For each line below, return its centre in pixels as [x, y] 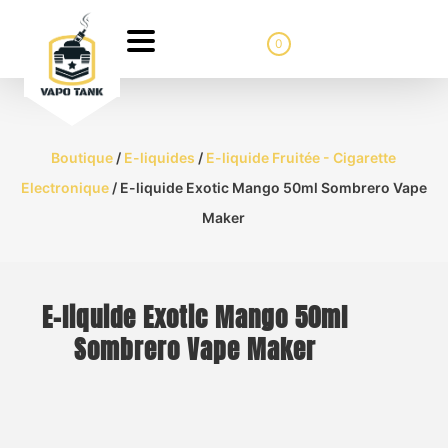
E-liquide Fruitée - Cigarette [301, 157]
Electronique [64, 187]
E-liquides [160, 157]
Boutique [82, 157]
